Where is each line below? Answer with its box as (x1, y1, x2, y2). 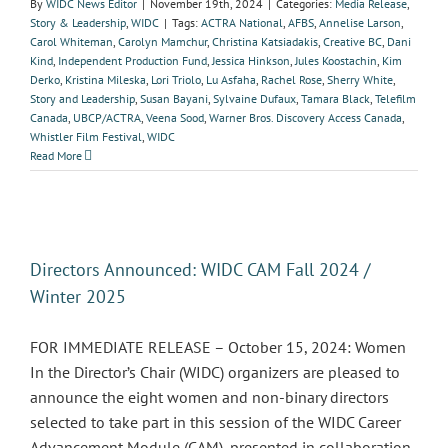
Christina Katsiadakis (212, 34, 318, 49)
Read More (30, 148, 82, 163)
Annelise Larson (319, 15, 401, 30)
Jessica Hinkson (212, 53, 290, 68)
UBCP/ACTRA (73, 110, 141, 125)
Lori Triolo (151, 72, 201, 87)
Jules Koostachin (295, 53, 377, 68)
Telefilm (375, 91, 416, 106)
